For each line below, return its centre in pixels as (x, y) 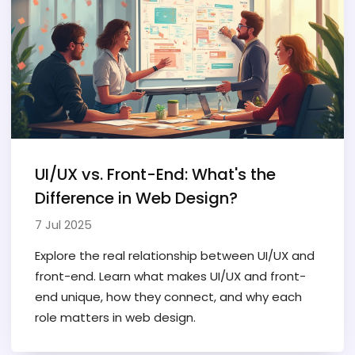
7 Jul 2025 (63, 224)
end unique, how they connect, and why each (168, 296)
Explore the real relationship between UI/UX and (175, 255)
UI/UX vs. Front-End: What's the (155, 174)
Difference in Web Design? (136, 198)
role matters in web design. (115, 317)
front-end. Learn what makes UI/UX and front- (170, 276)
